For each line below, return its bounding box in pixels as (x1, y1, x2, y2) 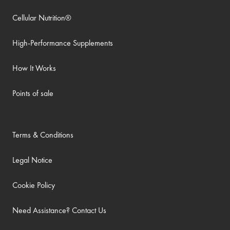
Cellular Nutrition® (12, 12, 71, 23)
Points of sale (12, 88, 53, 99)
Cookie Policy (12, 180, 55, 190)
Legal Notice (12, 155, 52, 165)
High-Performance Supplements (12, 37, 113, 48)
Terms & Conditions (12, 129, 73, 140)
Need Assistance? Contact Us (12, 205, 106, 216)
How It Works (12, 63, 56, 73)
